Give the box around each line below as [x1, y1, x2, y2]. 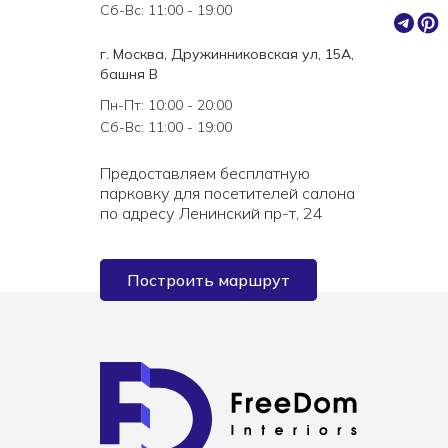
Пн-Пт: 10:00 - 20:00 [100, 96, 232, 114]
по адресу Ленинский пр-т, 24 [100, 203, 323, 223]
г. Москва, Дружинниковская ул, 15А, [100, 45, 354, 63]
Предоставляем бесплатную [100, 163, 310, 183]
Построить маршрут [127, 270, 290, 290]
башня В [100, 65, 158, 83]
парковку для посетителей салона [100, 183, 355, 203]
